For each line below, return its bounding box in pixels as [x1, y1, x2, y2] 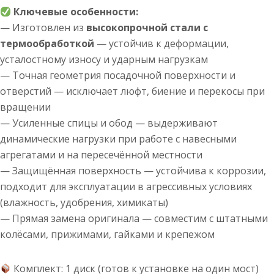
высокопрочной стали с [86, 21, 208, 34]
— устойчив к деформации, [94, 37, 229, 50]
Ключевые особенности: [13, 5, 139, 18]
